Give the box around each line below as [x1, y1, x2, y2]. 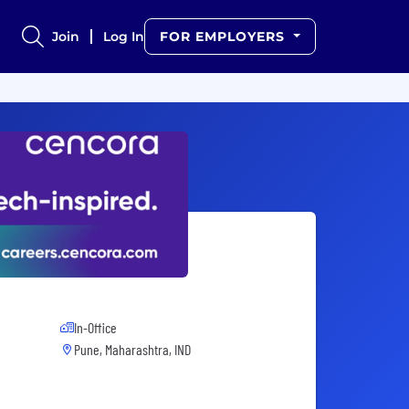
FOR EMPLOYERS [160, 28, 290, 45]
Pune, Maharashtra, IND [74, 341, 191, 359]
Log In [103, 28, 145, 45]
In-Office [74, 319, 117, 337]
